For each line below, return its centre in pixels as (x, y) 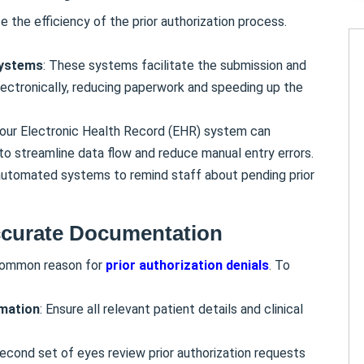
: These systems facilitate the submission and (175, 65)
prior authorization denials (187, 265)
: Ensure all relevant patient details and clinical (171, 309)
